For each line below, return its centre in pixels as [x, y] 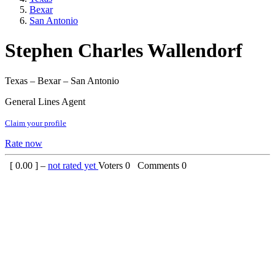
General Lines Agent [45, 101]
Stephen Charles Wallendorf [124, 51]
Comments [157, 165]
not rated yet [73, 165]
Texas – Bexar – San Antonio [62, 80]
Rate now [24, 143]
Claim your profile [36, 123]
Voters [112, 165]
